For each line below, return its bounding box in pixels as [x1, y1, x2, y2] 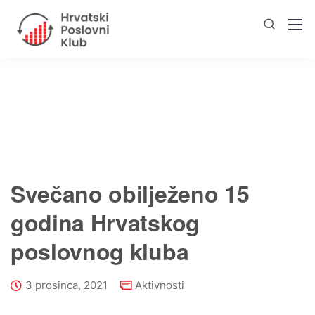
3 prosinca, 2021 [25, 278, 108, 292]
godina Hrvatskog [11, 206, 200, 238]
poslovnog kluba [11, 235, 189, 267]
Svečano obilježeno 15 [11, 177, 250, 210]
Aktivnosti [135, 278, 184, 292]
